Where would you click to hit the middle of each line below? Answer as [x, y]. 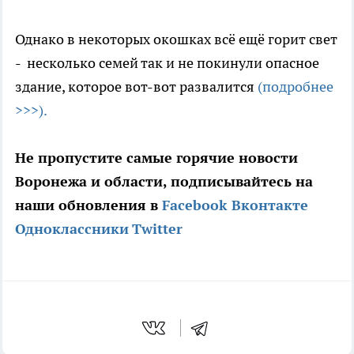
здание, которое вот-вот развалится [136, 86]
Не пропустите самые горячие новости [156, 157]
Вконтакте [270, 205]
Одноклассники [72, 228]
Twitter [157, 228]
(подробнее [296, 86]
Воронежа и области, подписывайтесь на [164, 181]
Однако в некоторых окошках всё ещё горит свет [176, 39]
